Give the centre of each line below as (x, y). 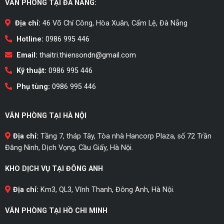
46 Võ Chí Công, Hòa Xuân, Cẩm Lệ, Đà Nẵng (114, 23)
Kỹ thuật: (30, 71)
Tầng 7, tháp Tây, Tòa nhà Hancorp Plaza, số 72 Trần (125, 136)
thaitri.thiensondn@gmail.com (87, 55)
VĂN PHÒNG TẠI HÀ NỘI (45, 115)
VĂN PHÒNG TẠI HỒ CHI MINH (56, 210)
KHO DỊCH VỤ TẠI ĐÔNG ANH (54, 169)
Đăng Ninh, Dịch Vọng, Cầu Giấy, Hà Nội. (69, 148)
